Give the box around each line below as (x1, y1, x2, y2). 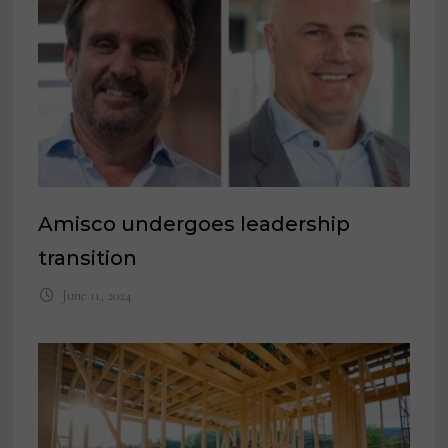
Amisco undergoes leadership (38, 212, 351, 237)
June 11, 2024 (61, 287, 132, 305)
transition (38, 246, 138, 271)
